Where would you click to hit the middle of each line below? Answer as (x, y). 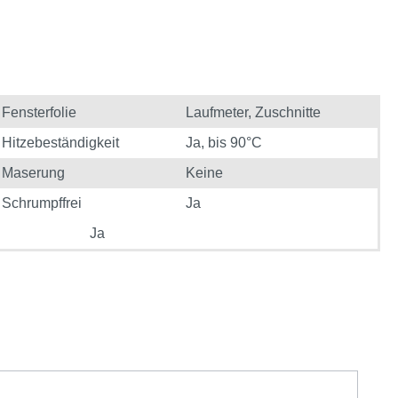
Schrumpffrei (42, 203)
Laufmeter (216, 112)
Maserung (34, 173)
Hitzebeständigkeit (61, 143)
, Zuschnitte (284, 112)
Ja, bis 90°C (223, 143)
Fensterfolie (40, 112)
